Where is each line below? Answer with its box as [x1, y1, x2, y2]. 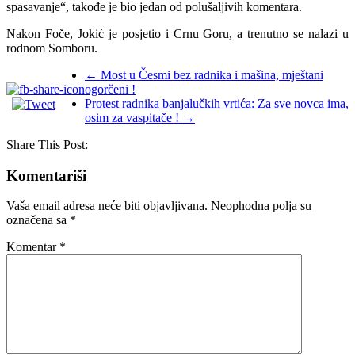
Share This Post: [6, 137, 88, 151]
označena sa [6, 213, 70, 227]
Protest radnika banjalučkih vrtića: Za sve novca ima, [85, 96, 349, 110]
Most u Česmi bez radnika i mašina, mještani [97, 67, 323, 82]
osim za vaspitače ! [85, 110, 182, 124]
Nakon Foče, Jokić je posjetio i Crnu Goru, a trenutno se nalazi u [6, 26, 349, 40]
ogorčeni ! [85, 82, 136, 96]
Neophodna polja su [211, 199, 311, 213]
